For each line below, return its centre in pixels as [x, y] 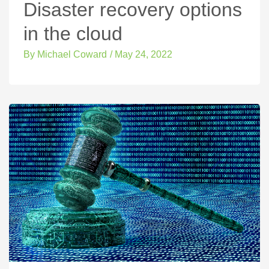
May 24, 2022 [144, 54]
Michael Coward [71, 54]
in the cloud [73, 33]
